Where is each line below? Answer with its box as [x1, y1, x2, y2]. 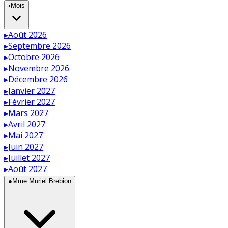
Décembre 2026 [8, 73, 68, 85]
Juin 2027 [8, 140, 43, 152]
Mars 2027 [8, 107, 48, 119]
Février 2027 [8, 96, 55, 107]
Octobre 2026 [8, 51, 60, 63]
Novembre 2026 [8, 62, 69, 74]
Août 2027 [8, 163, 47, 175]
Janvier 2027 [8, 84, 55, 96]
